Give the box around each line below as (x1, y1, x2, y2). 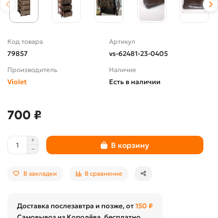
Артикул (109, 37, 135, 46)
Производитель (7, 66, 57, 74)
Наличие (109, 66, 136, 74)
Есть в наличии (109, 77, 161, 87)
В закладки (23, 170, 57, 178)
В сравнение (85, 170, 122, 178)
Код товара (7, 37, 43, 46)
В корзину (111, 140, 149, 150)
